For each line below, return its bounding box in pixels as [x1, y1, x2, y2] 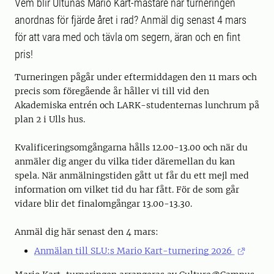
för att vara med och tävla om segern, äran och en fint [15, 31, 240, 43]
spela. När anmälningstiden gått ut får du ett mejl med [15, 170, 249, 181]
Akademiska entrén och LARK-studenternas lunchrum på [15, 100, 259, 111]
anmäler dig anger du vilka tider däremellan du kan [15, 156, 235, 167]
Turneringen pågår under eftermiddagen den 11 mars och [15, 72, 257, 83]
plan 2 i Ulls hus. [15, 114, 87, 125]
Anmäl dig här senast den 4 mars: [15, 226, 158, 237]
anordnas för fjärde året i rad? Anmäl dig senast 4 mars [15, 13, 246, 26]
